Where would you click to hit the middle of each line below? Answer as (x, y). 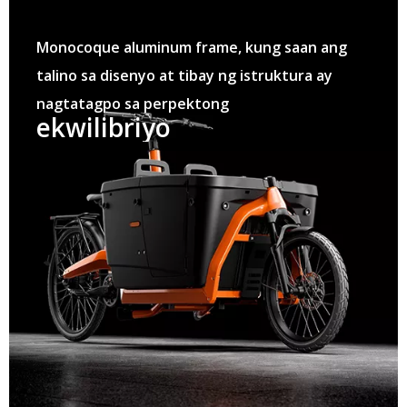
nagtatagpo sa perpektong (133, 103)
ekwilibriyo (104, 127)
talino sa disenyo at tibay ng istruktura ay (184, 75)
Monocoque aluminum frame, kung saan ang (192, 47)
